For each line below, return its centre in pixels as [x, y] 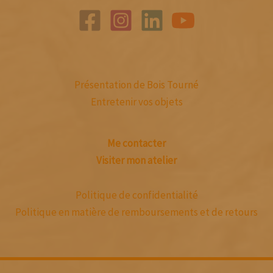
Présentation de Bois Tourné [136, 84]
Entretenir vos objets [136, 101]
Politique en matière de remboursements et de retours [136, 212]
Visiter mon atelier [136, 160]
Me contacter [136, 143]
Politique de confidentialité [136, 195]
